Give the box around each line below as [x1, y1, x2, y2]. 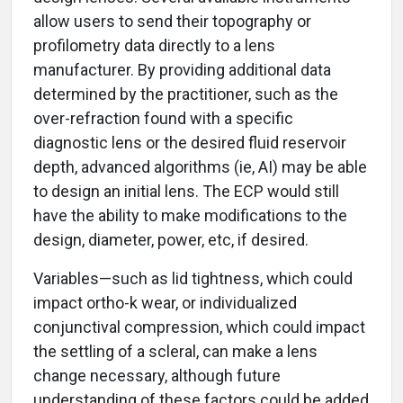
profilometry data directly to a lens [33, 36, 275, 56]
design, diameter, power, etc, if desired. [33, 230, 309, 250]
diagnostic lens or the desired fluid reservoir [33, 133, 346, 153]
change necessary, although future [33, 366, 281, 386]
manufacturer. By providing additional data [33, 60, 331, 80]
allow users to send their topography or [33, 12, 311, 31]
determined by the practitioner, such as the [33, 85, 338, 104]
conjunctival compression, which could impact [33, 318, 365, 337]
